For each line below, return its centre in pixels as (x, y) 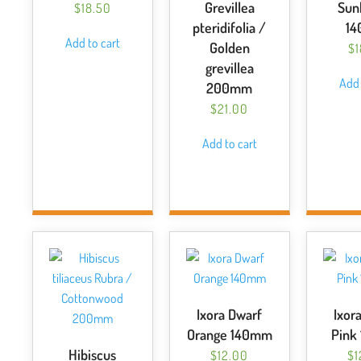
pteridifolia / (230, 27)
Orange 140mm (229, 334)
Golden (229, 48)
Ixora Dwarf (230, 314)
